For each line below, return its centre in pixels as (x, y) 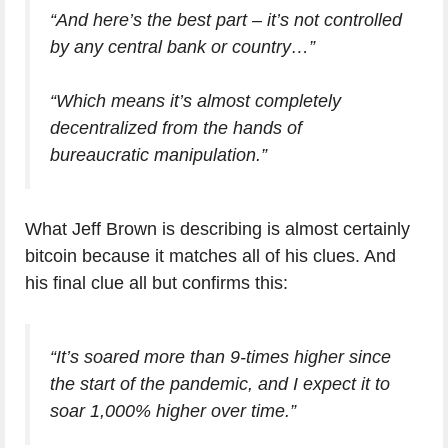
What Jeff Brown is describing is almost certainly (217, 229)
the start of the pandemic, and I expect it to (220, 384)
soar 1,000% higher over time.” (173, 411)
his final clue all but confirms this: (156, 283)
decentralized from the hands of (176, 128)
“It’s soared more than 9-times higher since (220, 357)
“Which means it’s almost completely (195, 101)
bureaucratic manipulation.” (158, 155)
